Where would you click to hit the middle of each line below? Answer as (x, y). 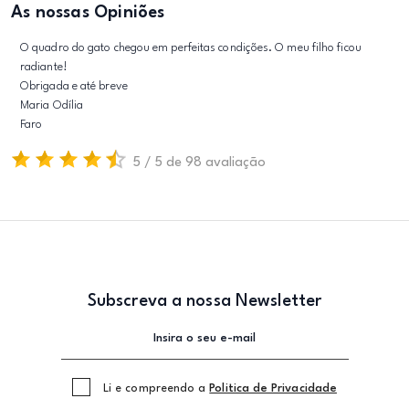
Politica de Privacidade (273, 388)
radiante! (44, 67)
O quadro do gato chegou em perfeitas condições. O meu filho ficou (191, 47)
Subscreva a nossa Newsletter (204, 301)
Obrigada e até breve (74, 86)
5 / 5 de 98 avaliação (199, 163)
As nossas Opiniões (88, 12)
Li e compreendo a (157, 388)
